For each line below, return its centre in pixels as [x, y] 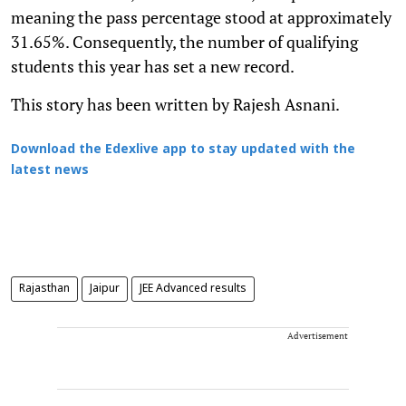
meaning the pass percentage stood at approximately [201, 17]
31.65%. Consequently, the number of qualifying [184, 41]
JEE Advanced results [193, 289]
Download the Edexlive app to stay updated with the [183, 150]
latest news [50, 170]
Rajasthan [44, 289]
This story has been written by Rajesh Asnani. [175, 104]
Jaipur [105, 289]
